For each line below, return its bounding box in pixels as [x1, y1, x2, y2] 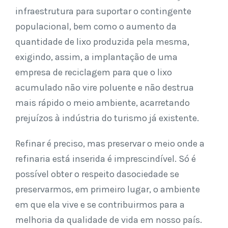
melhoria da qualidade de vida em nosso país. [15, 214, 202, 225]
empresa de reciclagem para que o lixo [15, 67, 172, 78]
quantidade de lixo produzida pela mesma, [15, 36, 189, 47]
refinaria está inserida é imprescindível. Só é [15, 153, 196, 164]
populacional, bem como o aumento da [15, 21, 177, 32]
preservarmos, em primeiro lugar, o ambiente [15, 184, 200, 195]
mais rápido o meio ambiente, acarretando [15, 97, 190, 108]
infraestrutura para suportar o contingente [15, 6, 191, 17]
